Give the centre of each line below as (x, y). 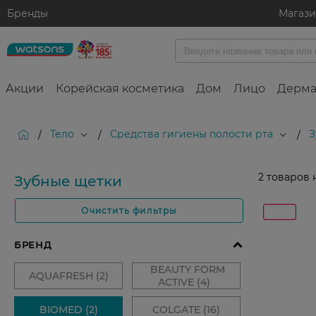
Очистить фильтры (129, 211)
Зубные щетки (68, 182)
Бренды (28, 13)
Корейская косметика (120, 89)
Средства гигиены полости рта (192, 134)
